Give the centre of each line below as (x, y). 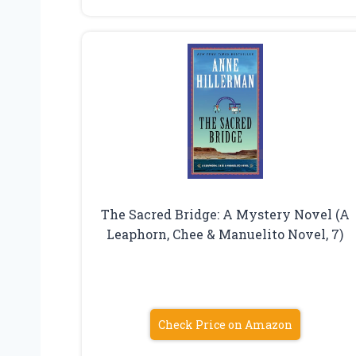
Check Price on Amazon (225, 324)
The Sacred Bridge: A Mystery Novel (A (225, 214)
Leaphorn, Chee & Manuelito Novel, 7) (225, 234)
